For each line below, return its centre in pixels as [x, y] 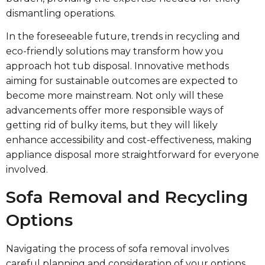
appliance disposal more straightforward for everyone [132, 155]
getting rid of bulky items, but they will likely [112, 125]
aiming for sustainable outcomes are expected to [122, 81]
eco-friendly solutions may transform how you [115, 51]
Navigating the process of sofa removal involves [117, 248]
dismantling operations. [61, 13]
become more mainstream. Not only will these [115, 96]
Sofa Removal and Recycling [127, 197]
